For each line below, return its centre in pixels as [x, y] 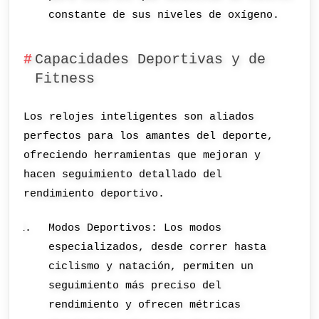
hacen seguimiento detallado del [123, 175]
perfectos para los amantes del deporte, [149, 136]
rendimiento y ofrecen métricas [145, 304]
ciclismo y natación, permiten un [151, 266]
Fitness [64, 79]
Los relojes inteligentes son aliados [139, 117]
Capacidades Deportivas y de [150, 59]
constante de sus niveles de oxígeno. [164, 15]
